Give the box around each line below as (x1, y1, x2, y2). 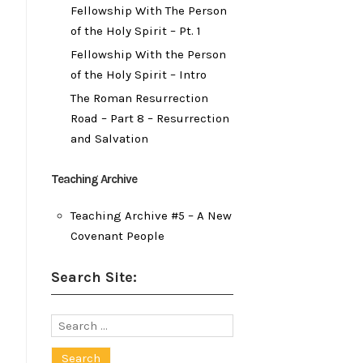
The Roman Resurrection (70, 90, 208, 105)
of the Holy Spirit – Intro (70, 66, 207, 82)
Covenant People (70, 228, 164, 243)
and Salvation (70, 130, 148, 146)
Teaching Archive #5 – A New (70, 207, 232, 223)
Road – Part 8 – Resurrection (70, 110, 229, 126)
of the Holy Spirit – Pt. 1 (70, 23, 201, 38)
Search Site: (51, 267, 137, 286)
